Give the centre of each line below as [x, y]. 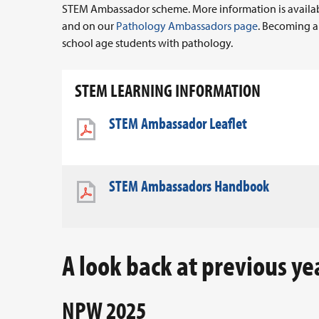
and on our [89, 26]
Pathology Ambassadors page [187, 26]
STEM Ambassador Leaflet [178, 124]
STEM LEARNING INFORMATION [168, 90]
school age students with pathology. [147, 43]
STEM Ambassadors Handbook [189, 186]
